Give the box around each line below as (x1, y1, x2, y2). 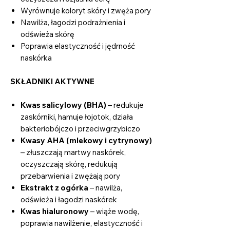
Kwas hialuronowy (21, 206, 89, 216)
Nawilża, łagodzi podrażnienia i (21, 17, 125, 27)
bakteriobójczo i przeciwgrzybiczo (21, 123, 140, 133)
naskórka (21, 52, 52, 63)
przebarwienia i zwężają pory (21, 170, 120, 181)
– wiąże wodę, (89, 206, 139, 216)
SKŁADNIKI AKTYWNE (10, 76, 94, 86)
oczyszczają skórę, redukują (21, 159, 118, 169)
